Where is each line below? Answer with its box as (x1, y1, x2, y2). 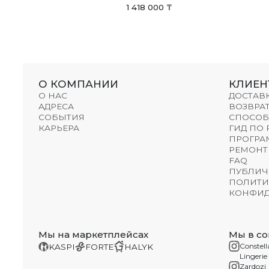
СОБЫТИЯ (38, 112, 85, 122)
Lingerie (240, 252, 268, 261)
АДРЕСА (38, 101, 74, 112)
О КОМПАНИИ (38, 78, 118, 91)
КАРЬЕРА (38, 123, 79, 133)
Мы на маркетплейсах (38, 229, 148, 241)
